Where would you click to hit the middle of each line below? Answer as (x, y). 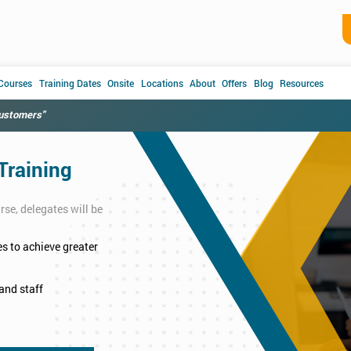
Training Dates (70, 83)
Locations (162, 83)
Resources (302, 83)
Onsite (121, 83)
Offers (235, 83)
